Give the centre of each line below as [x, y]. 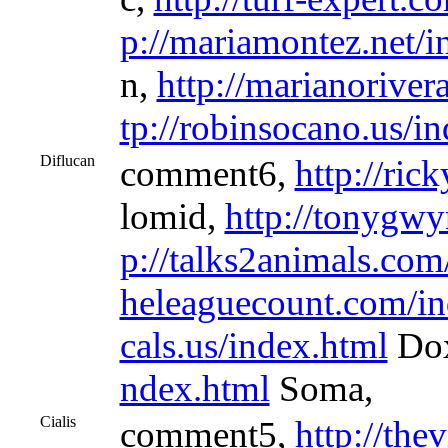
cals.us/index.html [253, 345]
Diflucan [67, 160]
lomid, [172, 216]
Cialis [57, 421]
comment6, [207, 173]
